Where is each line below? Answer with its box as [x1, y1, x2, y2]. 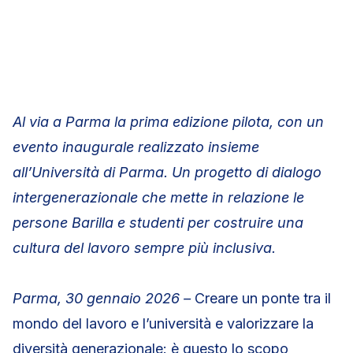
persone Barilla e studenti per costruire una [13, 214, 303, 231]
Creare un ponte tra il [195, 290, 331, 307]
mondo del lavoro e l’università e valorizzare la [13, 315, 314, 332]
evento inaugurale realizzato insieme [13, 139, 259, 155]
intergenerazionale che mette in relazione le [13, 189, 304, 206]
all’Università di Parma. [13, 164, 168, 180]
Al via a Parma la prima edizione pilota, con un [13, 113, 324, 130]
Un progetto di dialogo [172, 164, 321, 180]
